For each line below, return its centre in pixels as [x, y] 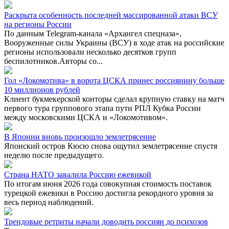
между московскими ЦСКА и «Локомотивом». [86, 117]
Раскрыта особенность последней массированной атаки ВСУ [111, 15]
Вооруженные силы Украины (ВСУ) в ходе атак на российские [114, 42]
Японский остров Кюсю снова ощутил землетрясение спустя [111, 146]
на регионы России [38, 24]
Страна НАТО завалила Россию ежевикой [78, 174]
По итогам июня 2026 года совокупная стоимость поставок [108, 184]
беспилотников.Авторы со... [53, 61]
